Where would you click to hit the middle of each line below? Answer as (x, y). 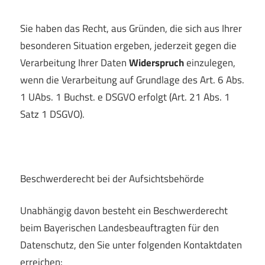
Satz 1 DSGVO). (52, 114)
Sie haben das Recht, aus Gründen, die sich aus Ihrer (131, 28)
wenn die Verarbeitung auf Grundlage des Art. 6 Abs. (132, 80)
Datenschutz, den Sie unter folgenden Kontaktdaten (131, 245)
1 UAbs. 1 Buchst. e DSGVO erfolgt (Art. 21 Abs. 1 (125, 97)
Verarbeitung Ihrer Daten (75, 62)
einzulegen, (210, 62)
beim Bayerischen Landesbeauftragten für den (119, 228)
